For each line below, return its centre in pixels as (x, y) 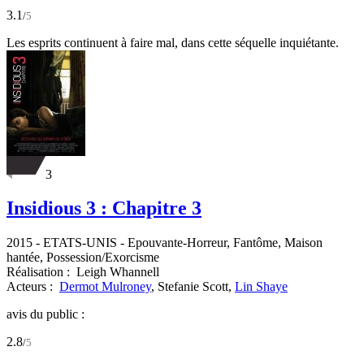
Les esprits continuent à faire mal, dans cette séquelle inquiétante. (173, 42)
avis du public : (45, 314)
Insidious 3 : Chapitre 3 (104, 208)
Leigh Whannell (118, 272)
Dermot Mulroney (105, 287)
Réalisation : (40, 272)
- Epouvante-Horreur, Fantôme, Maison (220, 243)
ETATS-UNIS (80, 243)
